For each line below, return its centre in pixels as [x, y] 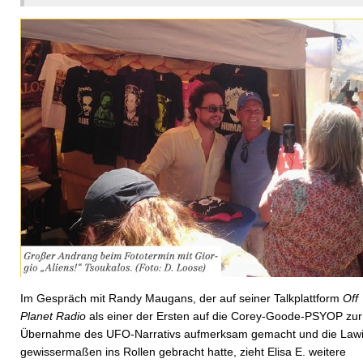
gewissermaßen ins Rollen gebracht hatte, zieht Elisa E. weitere [183, 351]
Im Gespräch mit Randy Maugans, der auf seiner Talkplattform [181, 298]
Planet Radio [53, 316]
